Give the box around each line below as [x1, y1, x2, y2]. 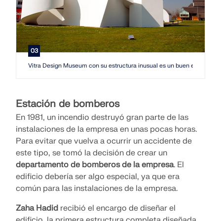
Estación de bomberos [16, 98, 119, 110]
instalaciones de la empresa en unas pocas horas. [16, 124, 197, 135]
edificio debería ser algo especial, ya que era [16, 172, 180, 182]
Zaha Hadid [16, 203, 58, 214]
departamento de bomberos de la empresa [16, 160, 174, 170]
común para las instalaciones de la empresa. [16, 184, 178, 194]
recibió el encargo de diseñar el [58, 203, 176, 214]
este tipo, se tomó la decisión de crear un [16, 148, 167, 158]
